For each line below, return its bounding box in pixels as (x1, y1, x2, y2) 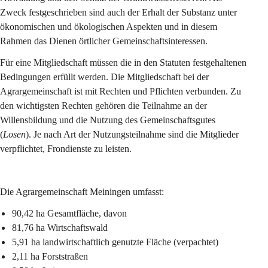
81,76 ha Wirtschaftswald (12, 223, 108, 233)
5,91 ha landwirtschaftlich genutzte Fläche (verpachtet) (12, 237, 218, 247)
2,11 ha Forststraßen (12, 251, 88, 261)
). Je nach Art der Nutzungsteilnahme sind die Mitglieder (26, 129, 241, 139)
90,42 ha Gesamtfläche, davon (12, 208, 127, 218)
